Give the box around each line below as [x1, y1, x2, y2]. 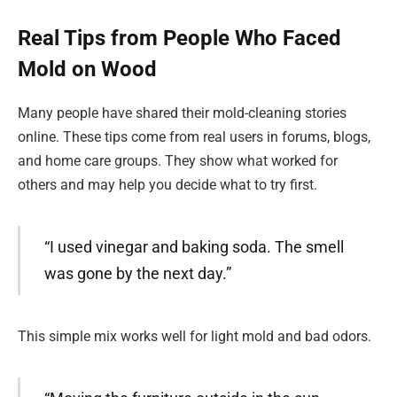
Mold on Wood [18, 57, 157, 82]
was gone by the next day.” [43, 264, 231, 284]
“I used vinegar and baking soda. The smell [43, 237, 344, 257]
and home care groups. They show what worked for [18, 152, 338, 170]
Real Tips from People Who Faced [18, 26, 341, 51]
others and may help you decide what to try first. [18, 176, 317, 194]
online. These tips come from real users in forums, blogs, [18, 128, 370, 146]
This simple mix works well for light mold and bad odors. [18, 327, 371, 345]
